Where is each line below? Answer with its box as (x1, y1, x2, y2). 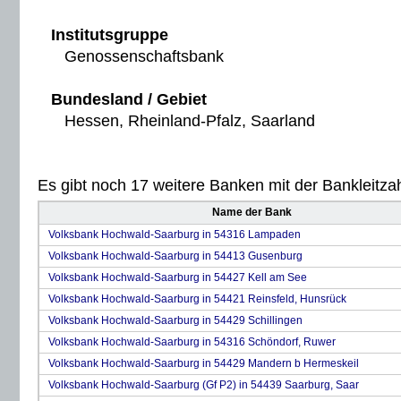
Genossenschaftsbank (51, 47, 224, 65)
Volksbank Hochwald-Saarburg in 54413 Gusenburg (48, 250, 303, 262)
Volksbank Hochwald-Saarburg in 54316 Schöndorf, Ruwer (48, 336, 336, 348)
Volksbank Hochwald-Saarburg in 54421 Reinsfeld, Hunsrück (48, 293, 346, 305)
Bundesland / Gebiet (51, 90, 207, 108)
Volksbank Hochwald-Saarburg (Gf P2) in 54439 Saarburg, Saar (48, 379, 359, 391)
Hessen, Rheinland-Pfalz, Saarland (51, 112, 315, 130)
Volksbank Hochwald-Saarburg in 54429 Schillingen (48, 314, 303, 327)
